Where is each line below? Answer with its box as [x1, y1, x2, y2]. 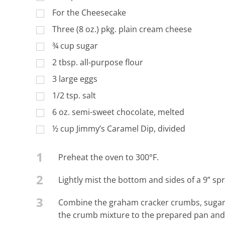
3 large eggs [52, 73, 97, 84]
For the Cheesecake [52, 7, 126, 18]
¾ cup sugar [52, 40, 98, 51]
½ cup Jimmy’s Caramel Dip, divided [52, 123, 185, 134]
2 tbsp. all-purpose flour [52, 56, 143, 68]
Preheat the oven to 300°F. [58, 151, 159, 163]
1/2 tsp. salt [52, 89, 96, 101]
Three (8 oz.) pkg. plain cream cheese [52, 23, 192, 35]
